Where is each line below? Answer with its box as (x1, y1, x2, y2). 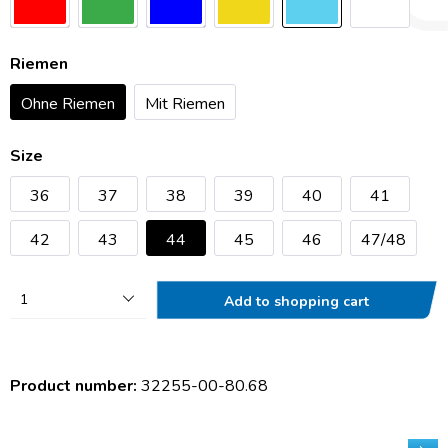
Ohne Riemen (21, 93, 115, 116)
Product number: (10, 375, 141, 398)
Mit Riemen (145, 93, 225, 116)
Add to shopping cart (224, 292, 370, 312)
